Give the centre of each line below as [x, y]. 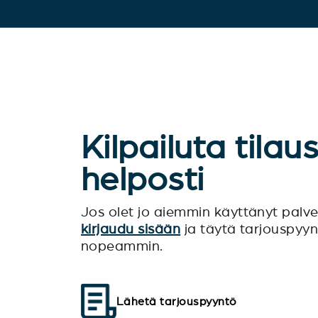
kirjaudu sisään [131, 229]
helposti [143, 179]
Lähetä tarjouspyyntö [177, 301]
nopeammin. [122, 246]
